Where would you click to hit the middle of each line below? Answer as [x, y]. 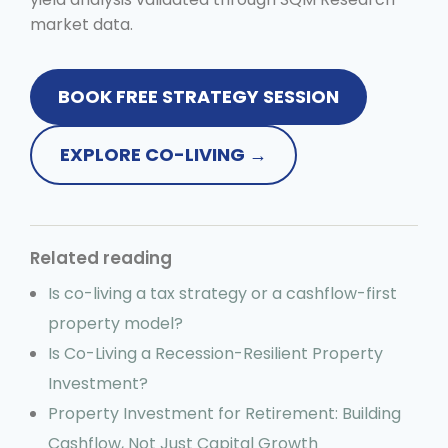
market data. [81, 24]
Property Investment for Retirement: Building [224, 413]
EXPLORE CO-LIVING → [163, 154]
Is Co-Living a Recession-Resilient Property [215, 353]
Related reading [101, 257]
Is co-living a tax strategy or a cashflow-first [222, 293]
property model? [115, 323]
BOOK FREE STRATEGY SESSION [198, 96]
